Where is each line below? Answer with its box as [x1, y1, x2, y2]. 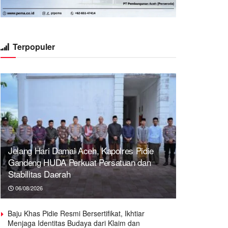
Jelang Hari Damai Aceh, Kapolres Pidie [8, 144, 154, 157]
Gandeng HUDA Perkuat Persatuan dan [8, 156, 151, 169]
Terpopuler [13, 40, 55, 52]
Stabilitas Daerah [8, 167, 71, 181]
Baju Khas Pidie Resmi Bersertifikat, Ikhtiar [8, 208, 145, 219]
